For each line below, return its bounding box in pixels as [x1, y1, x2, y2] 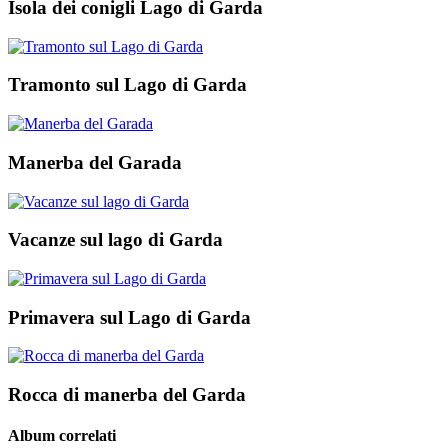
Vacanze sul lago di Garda [8, 229, 223, 251]
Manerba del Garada [8, 151, 182, 173]
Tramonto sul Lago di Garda [8, 74, 247, 96]
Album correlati [8, 427, 116, 445]
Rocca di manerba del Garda [8, 384, 246, 406]
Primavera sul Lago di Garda [8, 306, 251, 328]
